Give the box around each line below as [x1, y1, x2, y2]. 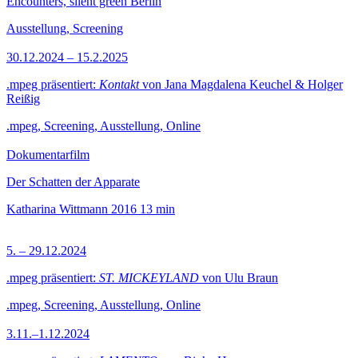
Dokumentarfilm [6, 148, 89, 161]
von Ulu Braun [199, 271, 278, 284]
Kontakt [99, 78, 139, 91]
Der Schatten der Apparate [6, 175, 140, 189]
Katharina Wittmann [6, 202, 108, 216]
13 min [140, 202, 175, 216]
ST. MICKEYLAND [99, 271, 199, 284]
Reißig [6, 92, 40, 105]
